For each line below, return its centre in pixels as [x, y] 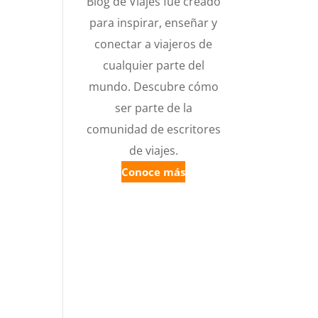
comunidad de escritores [153, 129]
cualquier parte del [153, 65]
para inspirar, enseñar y [154, 23]
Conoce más [154, 172]
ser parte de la [153, 108]
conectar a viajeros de [154, 44]
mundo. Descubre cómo [153, 87]
